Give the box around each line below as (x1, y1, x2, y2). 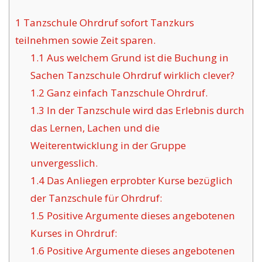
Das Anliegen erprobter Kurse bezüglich (44, 174, 233, 188)
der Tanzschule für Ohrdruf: (30, 191, 162, 205)
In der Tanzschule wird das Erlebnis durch (44, 104, 244, 118)
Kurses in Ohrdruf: (30, 226, 117, 240)
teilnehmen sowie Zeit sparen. (15, 33, 156, 47)
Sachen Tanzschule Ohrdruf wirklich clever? (30, 68, 235, 82)
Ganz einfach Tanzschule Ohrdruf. (44, 86, 208, 100)
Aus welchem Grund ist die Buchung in (44, 51, 229, 65)
